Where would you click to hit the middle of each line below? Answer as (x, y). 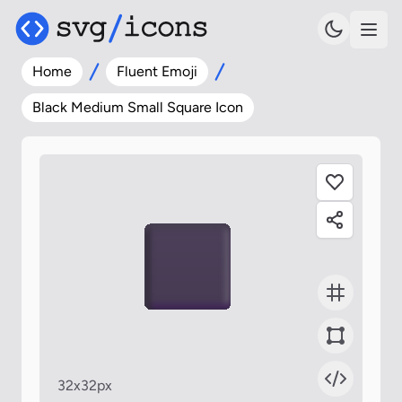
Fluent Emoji (157, 71)
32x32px (85, 385)
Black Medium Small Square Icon (138, 107)
